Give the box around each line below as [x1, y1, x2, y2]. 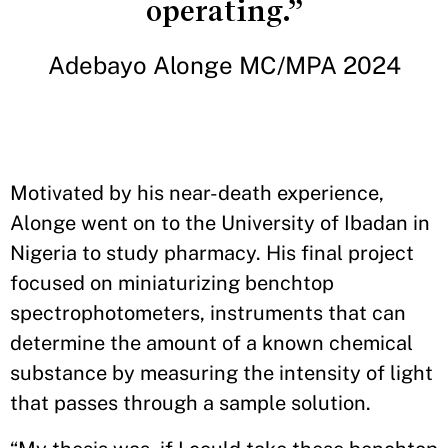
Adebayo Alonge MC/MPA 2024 [47, 51, 401, 79]
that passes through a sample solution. [10, 391, 376, 415]
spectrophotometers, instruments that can [10, 301, 406, 325]
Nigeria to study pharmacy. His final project [10, 241, 414, 265]
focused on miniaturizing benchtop [10, 271, 334, 295]
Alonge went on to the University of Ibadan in [10, 211, 430, 235]
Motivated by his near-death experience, [10, 181, 384, 205]
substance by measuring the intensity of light [10, 361, 433, 385]
